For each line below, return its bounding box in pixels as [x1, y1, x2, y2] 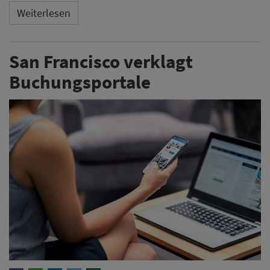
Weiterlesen [17, 6, 71, 20]
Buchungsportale [9, 69, 151, 93]
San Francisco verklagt [9, 49, 193, 73]
